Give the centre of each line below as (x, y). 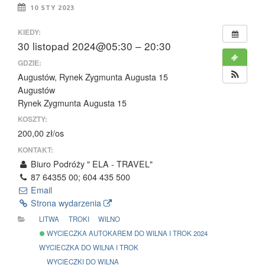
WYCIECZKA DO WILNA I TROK (89, 248)
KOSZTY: (33, 119)
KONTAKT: (35, 149)
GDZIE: (30, 62)
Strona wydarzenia (66, 203)
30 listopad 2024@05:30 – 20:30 (94, 46)
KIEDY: (29, 32)
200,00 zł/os (41, 133)
